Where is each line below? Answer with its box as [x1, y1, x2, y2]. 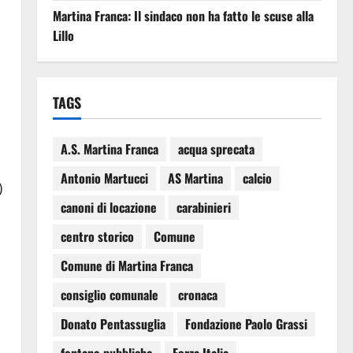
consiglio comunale [60, 285, 158, 305]
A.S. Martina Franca [60, 139, 158, 159]
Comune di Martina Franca [60, 256, 193, 276]
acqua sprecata [177, 139, 255, 159]
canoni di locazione [60, 198, 157, 217]
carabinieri [176, 198, 231, 217]
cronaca [177, 285, 217, 305]
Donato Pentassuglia [60, 314, 165, 334]
